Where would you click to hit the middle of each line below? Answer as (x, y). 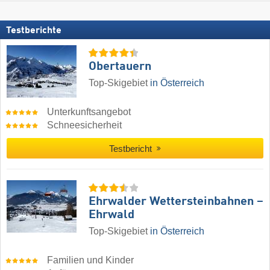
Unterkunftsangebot (89, 112)
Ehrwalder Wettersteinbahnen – (176, 202)
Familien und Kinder (91, 260)
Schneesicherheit (85, 125)
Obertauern (120, 67)
